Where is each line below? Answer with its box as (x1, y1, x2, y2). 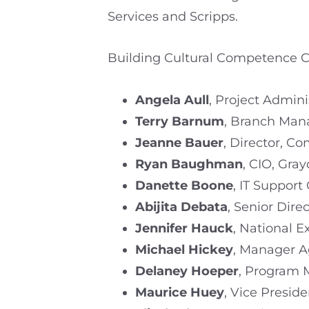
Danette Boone (135, 177, 233, 193)
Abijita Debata (135, 199, 228, 215)
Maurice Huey (135, 284, 224, 300)
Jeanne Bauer (135, 134, 223, 150)
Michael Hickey (135, 241, 233, 257)
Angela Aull (135, 92, 209, 108)
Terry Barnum (135, 113, 224, 129)
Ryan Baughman (135, 156, 243, 172)
